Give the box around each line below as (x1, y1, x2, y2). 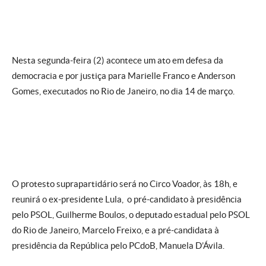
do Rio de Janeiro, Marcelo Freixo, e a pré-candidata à (12, 225, 219, 235)
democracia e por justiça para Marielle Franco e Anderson (12, 71, 235, 81)
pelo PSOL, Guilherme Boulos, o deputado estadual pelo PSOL (12, 210, 250, 220)
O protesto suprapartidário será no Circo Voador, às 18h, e (12, 179, 237, 189)
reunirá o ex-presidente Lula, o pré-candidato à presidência (12, 194, 242, 204)
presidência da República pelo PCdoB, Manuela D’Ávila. (12, 240, 224, 251)
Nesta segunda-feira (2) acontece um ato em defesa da (12, 55, 223, 65)
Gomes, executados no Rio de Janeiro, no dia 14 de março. (12, 86, 235, 96)
